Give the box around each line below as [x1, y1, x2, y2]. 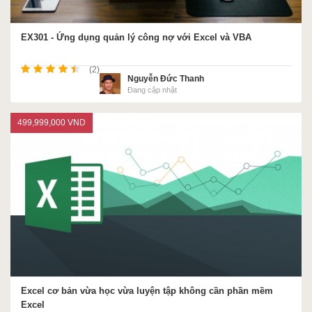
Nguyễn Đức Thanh [127, 73, 204, 84]
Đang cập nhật [127, 85, 177, 94]
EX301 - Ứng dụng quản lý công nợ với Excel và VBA [21, 31, 251, 42]
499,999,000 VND [17, 117, 86, 127]
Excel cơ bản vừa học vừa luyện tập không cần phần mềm [21, 286, 273, 296]
